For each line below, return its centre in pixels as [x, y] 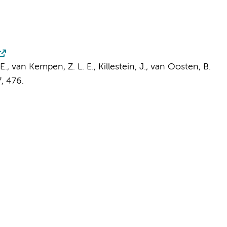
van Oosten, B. [180, 67]
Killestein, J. [122, 67]
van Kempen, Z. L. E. [52, 67]
